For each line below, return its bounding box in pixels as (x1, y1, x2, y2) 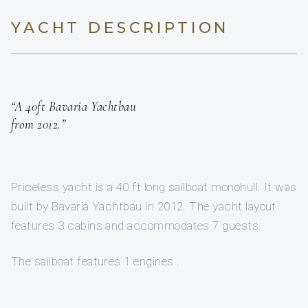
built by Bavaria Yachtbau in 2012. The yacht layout (11, 199, 276, 214)
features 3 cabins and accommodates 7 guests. (11, 219, 262, 233)
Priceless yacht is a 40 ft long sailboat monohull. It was (11, 180, 297, 195)
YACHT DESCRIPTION (11, 19, 230, 38)
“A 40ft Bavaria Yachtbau (11, 98, 137, 115)
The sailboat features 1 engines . (11, 254, 180, 269)
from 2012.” (11, 116, 66, 133)
